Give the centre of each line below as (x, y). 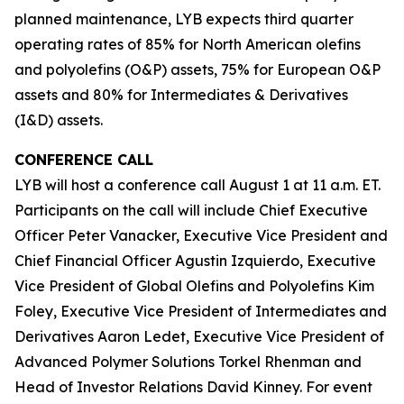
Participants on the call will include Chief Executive (191, 210)
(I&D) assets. (59, 120)
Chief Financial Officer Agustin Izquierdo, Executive (195, 261)
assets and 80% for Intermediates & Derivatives (181, 95)
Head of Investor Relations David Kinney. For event (193, 387)
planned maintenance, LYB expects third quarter (184, 19)
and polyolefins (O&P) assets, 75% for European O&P (197, 69)
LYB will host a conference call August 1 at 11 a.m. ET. (197, 185)
